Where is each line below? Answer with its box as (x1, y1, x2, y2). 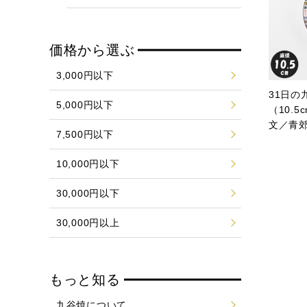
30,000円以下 (56, 188, 120, 199)
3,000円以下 (56, 70, 114, 81)
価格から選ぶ (49, 42, 135, 58)
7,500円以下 (56, 129, 114, 140)
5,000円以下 (56, 99, 114, 110)
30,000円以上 (56, 217, 120, 228)
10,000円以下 (56, 158, 120, 169)
